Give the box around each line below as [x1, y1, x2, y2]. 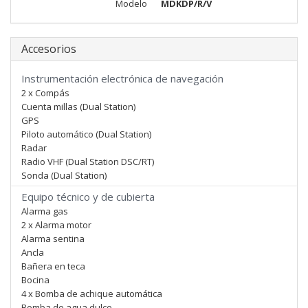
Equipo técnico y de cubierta [21, 190, 155, 203]
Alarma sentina [21, 232, 85, 245]
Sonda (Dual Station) [21, 169, 107, 181]
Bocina [21, 274, 49, 286]
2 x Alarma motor [21, 219, 91, 231]
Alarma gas [21, 205, 68, 217]
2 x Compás [21, 87, 69, 99]
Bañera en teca [21, 260, 85, 272]
